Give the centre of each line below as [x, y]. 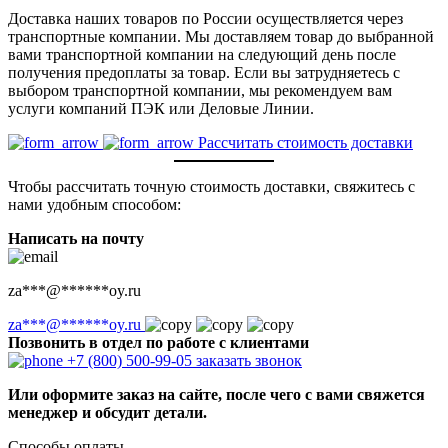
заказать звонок [249, 360]
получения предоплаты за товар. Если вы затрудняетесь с [204, 72]
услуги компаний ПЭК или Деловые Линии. [161, 108]
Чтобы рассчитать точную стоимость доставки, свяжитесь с [211, 186]
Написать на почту [76, 238]
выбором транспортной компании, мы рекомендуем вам [200, 90]
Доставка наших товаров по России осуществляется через [205, 18]
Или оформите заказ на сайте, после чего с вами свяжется [216, 394]
